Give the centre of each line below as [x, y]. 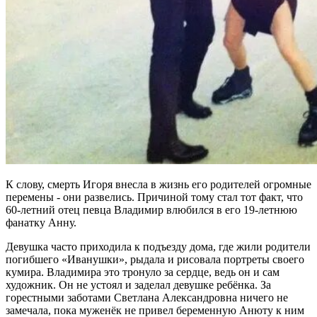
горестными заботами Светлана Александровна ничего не [147, 298]
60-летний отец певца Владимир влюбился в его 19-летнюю [151, 210]
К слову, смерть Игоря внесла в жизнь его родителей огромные [158, 185]
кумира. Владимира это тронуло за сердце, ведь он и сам [143, 272]
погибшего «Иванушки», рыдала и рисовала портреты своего [155, 260]
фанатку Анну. [41, 223]
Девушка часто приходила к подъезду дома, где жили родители [158, 247]
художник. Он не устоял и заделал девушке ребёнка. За [138, 285]
